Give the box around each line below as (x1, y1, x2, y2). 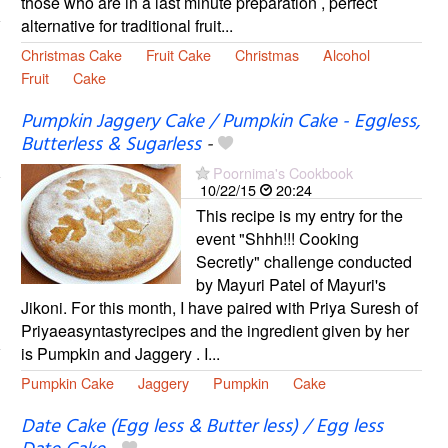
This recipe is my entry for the (195, 204, 403, 228)
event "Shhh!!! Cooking (195, 227, 359, 251)
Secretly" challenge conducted (195, 250, 412, 274)
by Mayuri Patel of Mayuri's (195, 273, 386, 297)
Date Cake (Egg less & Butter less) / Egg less (20, 412, 383, 443)
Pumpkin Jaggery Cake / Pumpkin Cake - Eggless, (20, 107, 420, 138)
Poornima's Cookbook (212, 162, 353, 184)
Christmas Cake (20, 43, 122, 65)
